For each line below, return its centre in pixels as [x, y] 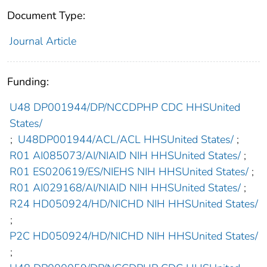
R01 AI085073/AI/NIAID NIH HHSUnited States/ [125, 156]
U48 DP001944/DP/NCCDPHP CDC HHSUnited [125, 108]
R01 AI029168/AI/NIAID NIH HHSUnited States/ [125, 188]
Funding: [28, 82]
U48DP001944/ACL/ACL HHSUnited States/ [125, 140]
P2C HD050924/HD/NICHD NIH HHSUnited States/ [133, 236]
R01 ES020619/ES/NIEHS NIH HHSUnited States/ [129, 172]
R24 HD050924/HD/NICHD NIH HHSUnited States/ [133, 204]
